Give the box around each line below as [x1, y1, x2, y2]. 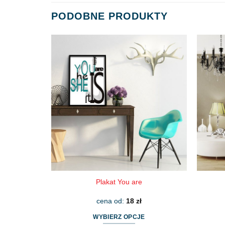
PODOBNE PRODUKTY [51, 11, 168, 22]
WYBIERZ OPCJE [93, 214, 145, 220]
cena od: [96, 196, 126, 205]
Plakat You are [96, 178, 142, 186]
